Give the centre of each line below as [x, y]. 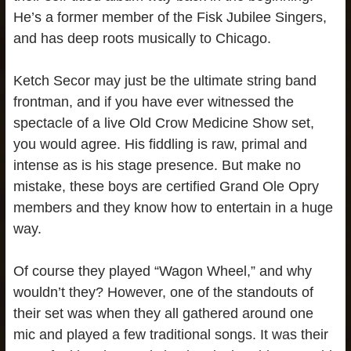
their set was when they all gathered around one [163, 314]
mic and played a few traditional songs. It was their [170, 335]
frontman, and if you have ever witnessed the [153, 102]
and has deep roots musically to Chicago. [142, 39]
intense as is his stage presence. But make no [157, 166]
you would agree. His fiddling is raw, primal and [160, 145]
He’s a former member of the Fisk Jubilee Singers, [170, 18]
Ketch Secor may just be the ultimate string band [165, 81]
